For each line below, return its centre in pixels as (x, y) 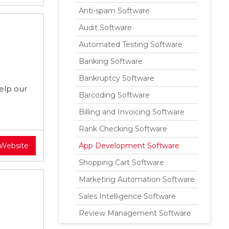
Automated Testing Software (131, 44)
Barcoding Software (114, 95)
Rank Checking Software (123, 129)
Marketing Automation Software (137, 179)
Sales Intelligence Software (127, 196)
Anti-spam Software (114, 11)
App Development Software (129, 146)
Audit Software (105, 28)
